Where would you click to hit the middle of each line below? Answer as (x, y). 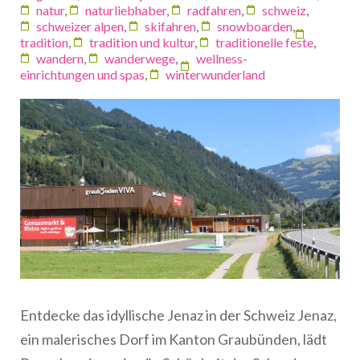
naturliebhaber (126, 10)
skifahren (170, 26)
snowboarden (255, 26)
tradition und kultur (142, 42)
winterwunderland (215, 74)
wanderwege (140, 58)
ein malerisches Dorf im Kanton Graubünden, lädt (174, 339)
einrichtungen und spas (82, 74)
